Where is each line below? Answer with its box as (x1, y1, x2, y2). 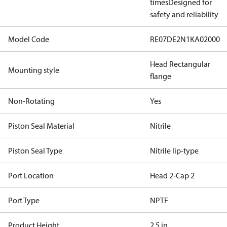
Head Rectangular (150, 59, 210, 69)
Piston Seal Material (8, 121, 74, 131)
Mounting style (8, 65, 59, 75)
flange (150, 71, 171, 81)
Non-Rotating (8, 96, 55, 106)
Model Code (8, 34, 49, 44)
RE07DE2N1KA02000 (150, 34, 220, 44)
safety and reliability (150, 9, 218, 19)
